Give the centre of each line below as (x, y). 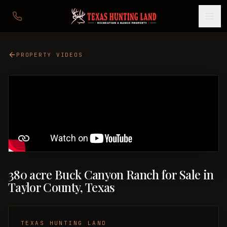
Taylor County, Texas (62, 187)
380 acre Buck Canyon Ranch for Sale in (111, 174)
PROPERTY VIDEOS (50, 54)
